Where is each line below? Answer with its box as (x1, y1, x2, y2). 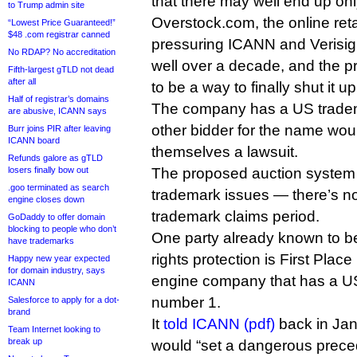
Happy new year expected (8, 253, 110, 263)
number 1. (151, 294, 221, 311)
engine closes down (8, 194, 84, 204)
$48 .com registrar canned (8, 29, 110, 39)
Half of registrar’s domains (8, 94, 109, 104)
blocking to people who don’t (8, 224, 116, 233)
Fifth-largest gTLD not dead (8, 65, 114, 74)
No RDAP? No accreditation (8, 47, 116, 57)
